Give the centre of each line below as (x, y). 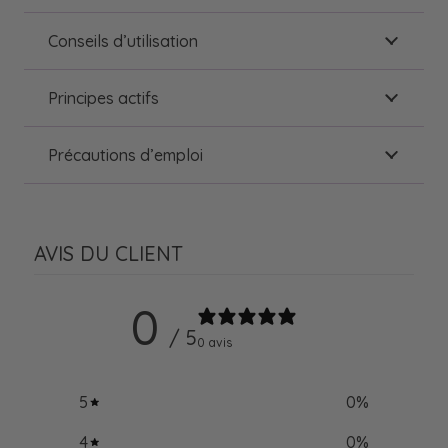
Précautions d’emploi (125, 155)
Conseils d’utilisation (123, 41)
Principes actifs (103, 98)
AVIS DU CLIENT (108, 254)
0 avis (214, 342)
